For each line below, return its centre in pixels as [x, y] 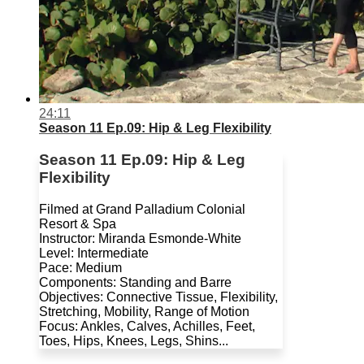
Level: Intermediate [94, 253]
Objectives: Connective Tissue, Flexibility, [158, 297]
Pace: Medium [80, 267]
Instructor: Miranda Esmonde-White [140, 238]
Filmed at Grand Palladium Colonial [142, 209]
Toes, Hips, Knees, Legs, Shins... [134, 340]
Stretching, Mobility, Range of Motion [144, 311]
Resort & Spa [78, 223]
